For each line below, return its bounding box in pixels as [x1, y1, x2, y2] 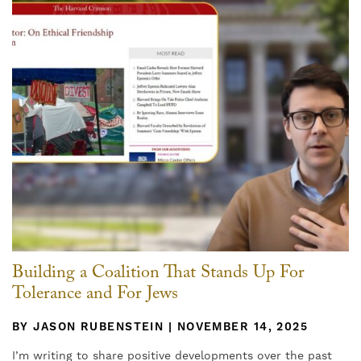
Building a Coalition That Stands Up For [12, 259, 305, 290]
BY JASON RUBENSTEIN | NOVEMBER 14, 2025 [12, 320, 309, 335]
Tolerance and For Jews [12, 280, 178, 311]
